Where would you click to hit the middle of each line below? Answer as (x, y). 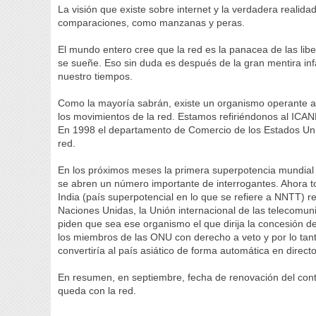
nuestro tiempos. (96, 76)
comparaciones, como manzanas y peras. (152, 23)
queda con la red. (103, 291)
